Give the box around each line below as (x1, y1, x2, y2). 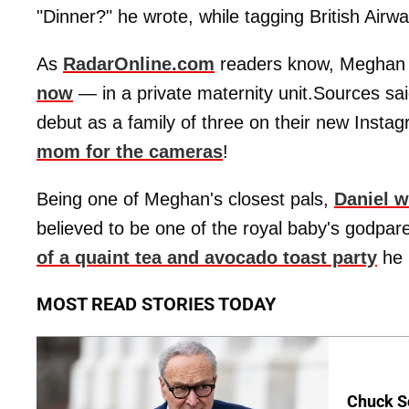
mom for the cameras (37, 142, 223, 163)
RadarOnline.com (63, 54, 215, 75)
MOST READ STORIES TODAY (37, 293, 276, 316)
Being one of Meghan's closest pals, (37, 189, 334, 210)
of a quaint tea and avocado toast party (37, 247, 377, 268)
